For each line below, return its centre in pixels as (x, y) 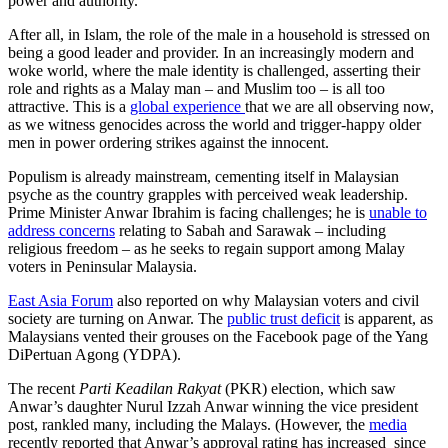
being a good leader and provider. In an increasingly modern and (211, 53)
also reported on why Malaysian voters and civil (266, 301)
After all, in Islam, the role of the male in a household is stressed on (219, 35)
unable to (398, 213)
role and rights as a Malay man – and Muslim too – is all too (196, 89)
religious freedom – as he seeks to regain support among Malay (206, 249)
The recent (43, 389)
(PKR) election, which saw (308, 389)
